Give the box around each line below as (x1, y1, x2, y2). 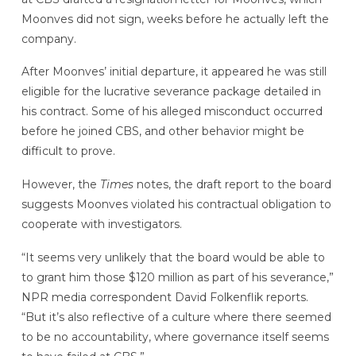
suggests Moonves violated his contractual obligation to (21, 197, 331, 212)
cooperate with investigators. (21, 217, 182, 232)
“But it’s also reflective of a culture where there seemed (21, 309, 331, 324)
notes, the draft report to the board (136, 177, 331, 192)
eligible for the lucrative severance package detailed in (21, 84, 321, 99)
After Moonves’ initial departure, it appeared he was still (21, 64, 327, 79)
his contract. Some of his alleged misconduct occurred (21, 104, 323, 119)
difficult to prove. (21, 144, 115, 159)
